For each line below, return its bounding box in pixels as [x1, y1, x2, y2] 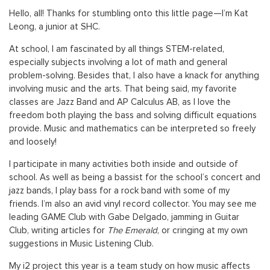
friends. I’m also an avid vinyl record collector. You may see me [9, 199, 257, 209]
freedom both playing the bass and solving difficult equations [9, 111, 257, 120]
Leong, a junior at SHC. [9, 22, 100, 31]
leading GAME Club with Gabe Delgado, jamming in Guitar [9, 213, 239, 222]
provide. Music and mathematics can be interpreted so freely [9, 124, 256, 133]
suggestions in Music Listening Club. [9, 239, 154, 248]
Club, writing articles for [9, 226, 107, 235]
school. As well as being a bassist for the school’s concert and [9, 173, 260, 182]
